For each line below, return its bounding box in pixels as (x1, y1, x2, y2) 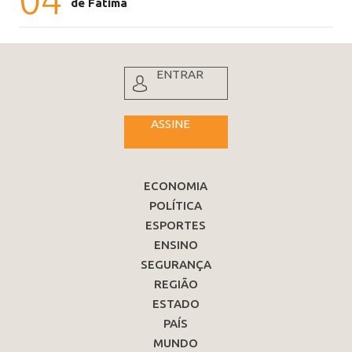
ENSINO (153, 238, 198, 252)
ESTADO (152, 297, 200, 311)
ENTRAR (156, 68, 203, 82)
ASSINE (150, 117, 190, 131)
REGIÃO (153, 277, 198, 291)
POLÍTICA (149, 199, 203, 213)
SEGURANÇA (140, 258, 211, 272)
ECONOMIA (144, 179, 208, 193)
